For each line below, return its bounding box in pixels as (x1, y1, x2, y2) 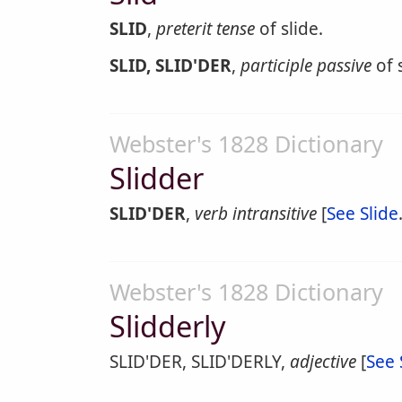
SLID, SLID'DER (109, 54, 232, 77)
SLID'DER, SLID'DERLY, (109, 350, 290, 373)
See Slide (327, 202, 398, 225)
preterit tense (156, 17, 255, 40)
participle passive (240, 54, 371, 77)
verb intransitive (195, 202, 317, 225)
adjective (290, 350, 356, 373)
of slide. (255, 17, 323, 40)
